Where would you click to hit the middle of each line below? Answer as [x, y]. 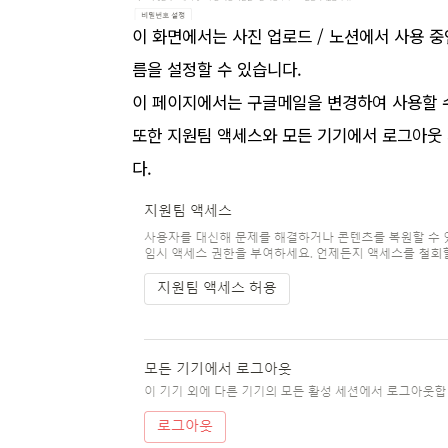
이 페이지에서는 [187, 102]
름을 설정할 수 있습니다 [214, 69]
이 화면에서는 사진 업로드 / [230, 36]
